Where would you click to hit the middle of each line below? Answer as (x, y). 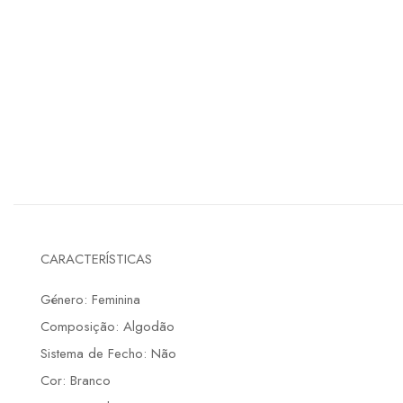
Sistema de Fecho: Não (108, 354)
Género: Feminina (90, 300)
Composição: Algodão (107, 327)
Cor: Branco (76, 381)
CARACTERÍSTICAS (96, 260)
